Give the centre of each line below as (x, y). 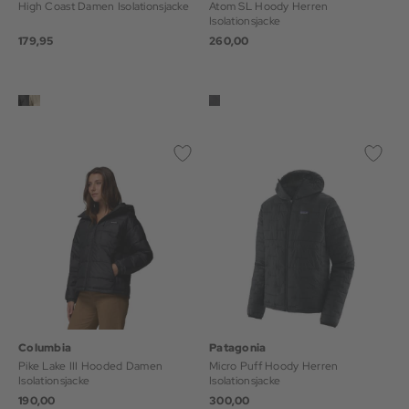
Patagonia (238, 348)
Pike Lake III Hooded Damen (91, 366)
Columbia (45, 348)
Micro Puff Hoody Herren (274, 366)
